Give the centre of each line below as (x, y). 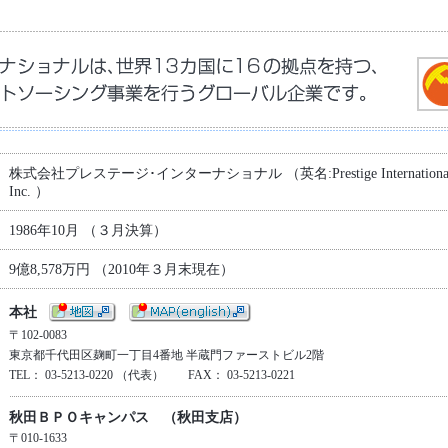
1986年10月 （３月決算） (87, 230)
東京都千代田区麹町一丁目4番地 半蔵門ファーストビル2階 (166, 355)
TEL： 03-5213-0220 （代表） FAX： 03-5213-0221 (151, 375)
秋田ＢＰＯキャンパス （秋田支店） (127, 417)
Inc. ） (28, 191)
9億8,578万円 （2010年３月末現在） (121, 269)
